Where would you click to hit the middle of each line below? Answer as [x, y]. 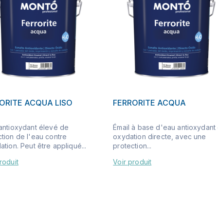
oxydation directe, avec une [160, 136]
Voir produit [132, 162]
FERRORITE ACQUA [150, 102]
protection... [132, 145]
